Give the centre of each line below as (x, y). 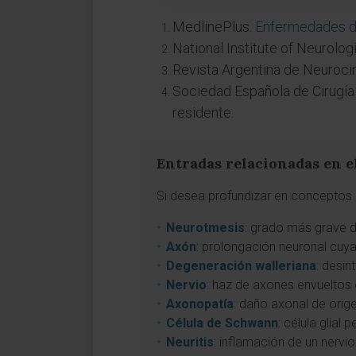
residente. (203, 112)
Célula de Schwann (222, 323)
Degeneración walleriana (241, 266)
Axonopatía (200, 304)
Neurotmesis (205, 228)
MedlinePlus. (214, 27)
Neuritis (190, 342)
